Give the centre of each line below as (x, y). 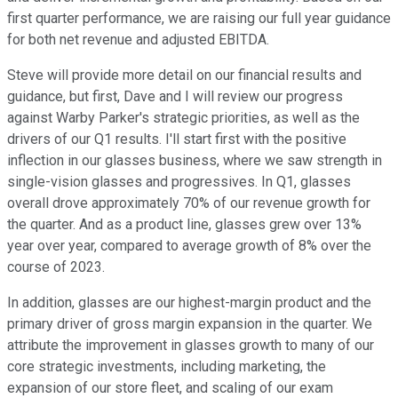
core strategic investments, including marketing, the (167, 367)
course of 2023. (56, 267)
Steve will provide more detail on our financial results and (184, 76)
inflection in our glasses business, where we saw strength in (195, 161)
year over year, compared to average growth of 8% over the (189, 246)
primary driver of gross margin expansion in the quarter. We (190, 324)
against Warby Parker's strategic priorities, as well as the (183, 118)
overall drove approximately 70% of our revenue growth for (189, 203)
